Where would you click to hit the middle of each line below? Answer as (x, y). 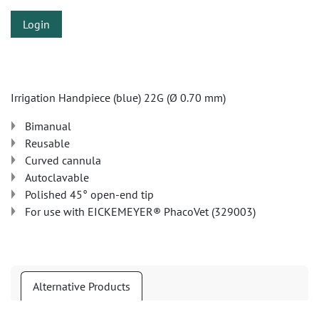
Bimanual (48, 126)
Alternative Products (82, 286)
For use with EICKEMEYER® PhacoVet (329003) (140, 211)
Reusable (47, 143)
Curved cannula (63, 160)
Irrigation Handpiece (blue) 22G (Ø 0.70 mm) (118, 98)
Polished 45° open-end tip (89, 194)
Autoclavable (57, 177)
